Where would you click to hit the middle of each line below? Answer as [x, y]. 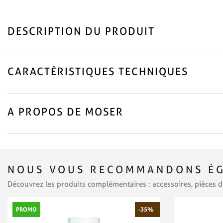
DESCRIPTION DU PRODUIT [81, 31]
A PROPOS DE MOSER [65, 111]
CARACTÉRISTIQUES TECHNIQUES [98, 71]
